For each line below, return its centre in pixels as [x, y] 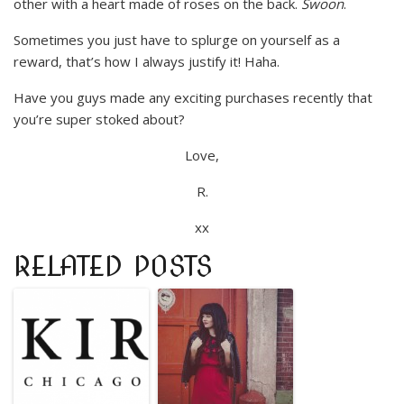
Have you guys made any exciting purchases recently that [193, 98]
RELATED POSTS [113, 266]
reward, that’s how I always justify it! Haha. [147, 62]
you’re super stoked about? [99, 119]
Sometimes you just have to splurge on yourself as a [177, 40]
